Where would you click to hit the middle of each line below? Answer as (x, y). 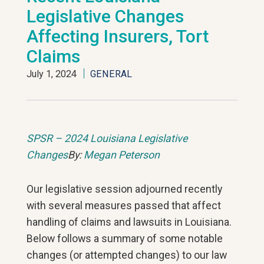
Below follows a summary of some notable (125, 238)
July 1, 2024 (53, 74)
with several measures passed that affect (124, 205)
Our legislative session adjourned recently (125, 189)
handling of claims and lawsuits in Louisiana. (129, 222)
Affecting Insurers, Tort (118, 36)
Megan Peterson (122, 155)
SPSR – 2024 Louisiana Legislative (107, 138)
